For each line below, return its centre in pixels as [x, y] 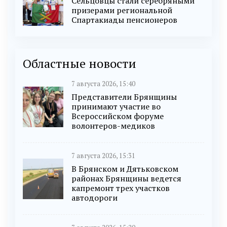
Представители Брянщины [124, 97]
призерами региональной [122, 10]
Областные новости [80, 64]
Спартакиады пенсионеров [124, 20]
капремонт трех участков [121, 188]
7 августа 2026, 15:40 [103, 84]
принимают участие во [116, 107]
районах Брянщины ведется [126, 179]
